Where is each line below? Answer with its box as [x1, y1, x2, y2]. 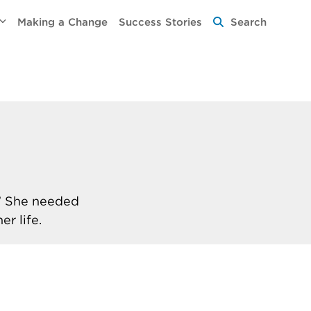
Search [230, 17, 267, 28]
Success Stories [119, 17, 203, 28]
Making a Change [17, 17, 108, 28]
